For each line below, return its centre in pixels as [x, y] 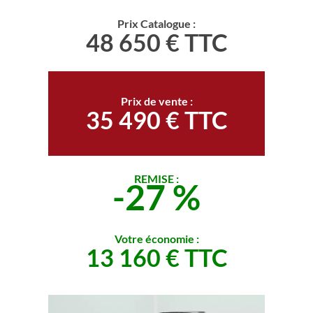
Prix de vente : [156, 101]
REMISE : [156, 178]
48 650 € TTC [156, 42]
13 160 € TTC [156, 257]
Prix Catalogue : [156, 23]
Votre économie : [156, 238]
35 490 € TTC [156, 119]
